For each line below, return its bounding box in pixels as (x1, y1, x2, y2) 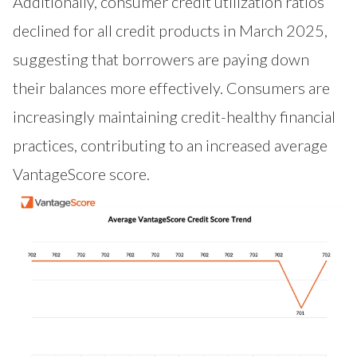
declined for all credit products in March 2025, (13, 20, 328, 40)
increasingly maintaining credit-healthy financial (13, 106, 335, 126)
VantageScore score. (13, 163, 150, 183)
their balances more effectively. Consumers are (13, 77, 330, 97)
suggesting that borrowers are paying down (13, 49, 309, 69)
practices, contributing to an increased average (13, 135, 328, 155)
